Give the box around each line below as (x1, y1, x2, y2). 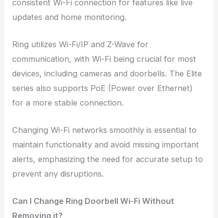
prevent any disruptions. (12, 169, 104, 179)
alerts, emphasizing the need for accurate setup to (12, 154, 203, 164)
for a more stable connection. (12, 97, 124, 108)
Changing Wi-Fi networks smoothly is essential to (12, 125, 197, 135)
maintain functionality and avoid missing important (12, 140, 200, 150)
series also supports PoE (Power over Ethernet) (12, 83, 193, 93)
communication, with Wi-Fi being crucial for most (12, 54, 197, 64)
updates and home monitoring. (12, 12, 127, 22)
